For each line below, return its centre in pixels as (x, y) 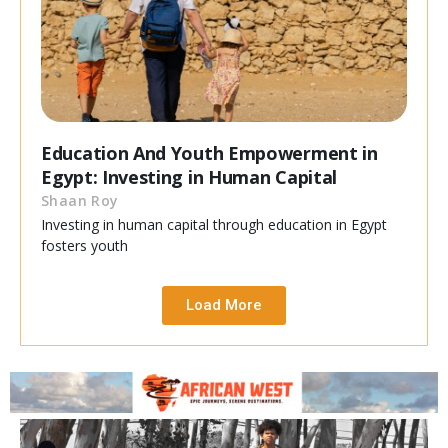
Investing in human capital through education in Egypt (214, 225)
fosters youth (84, 246)
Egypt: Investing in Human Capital (189, 177)
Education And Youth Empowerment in (209, 153)
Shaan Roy (80, 201)
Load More (224, 305)
